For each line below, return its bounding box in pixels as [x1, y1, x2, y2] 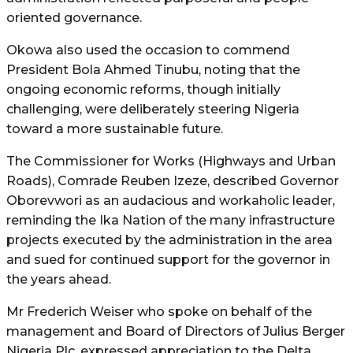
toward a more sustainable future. [6, 121, 223, 136]
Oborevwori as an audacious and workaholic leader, [6, 192, 335, 208]
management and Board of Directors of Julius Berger [6, 323, 345, 339]
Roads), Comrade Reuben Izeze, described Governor [6, 173, 339, 188]
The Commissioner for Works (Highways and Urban [6, 153, 336, 169]
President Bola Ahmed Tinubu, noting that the [6, 61, 300, 77]
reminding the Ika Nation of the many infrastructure [6, 212, 335, 228]
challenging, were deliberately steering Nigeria [6, 101, 299, 117]
